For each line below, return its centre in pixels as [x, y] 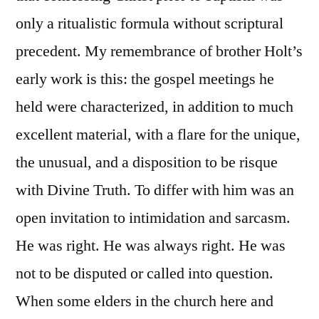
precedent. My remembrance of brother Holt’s [159, 52]
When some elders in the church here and [145, 302]
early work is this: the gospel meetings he [145, 79]
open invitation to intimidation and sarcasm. [153, 218]
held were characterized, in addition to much [155, 107]
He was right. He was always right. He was [151, 246]
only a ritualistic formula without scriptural [150, 24]
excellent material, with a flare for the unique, [158, 135]
